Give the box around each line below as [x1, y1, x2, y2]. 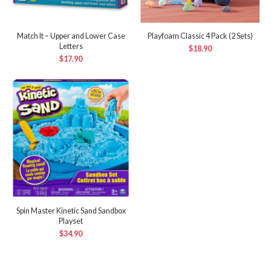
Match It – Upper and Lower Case [16, 31, 125, 41]
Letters [59, 42, 83, 51]
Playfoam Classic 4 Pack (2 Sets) [148, 31, 253, 41]
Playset [59, 217, 83, 226]
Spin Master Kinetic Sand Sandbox [16, 206, 126, 215]
